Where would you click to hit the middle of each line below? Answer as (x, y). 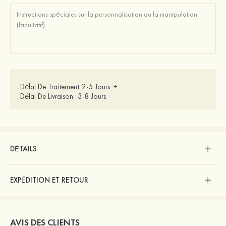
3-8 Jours (92, 96)
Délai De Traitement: (50, 87)
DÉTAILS (23, 149)
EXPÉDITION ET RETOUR (49, 180)
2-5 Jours (96, 87)
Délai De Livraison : (48, 96)
